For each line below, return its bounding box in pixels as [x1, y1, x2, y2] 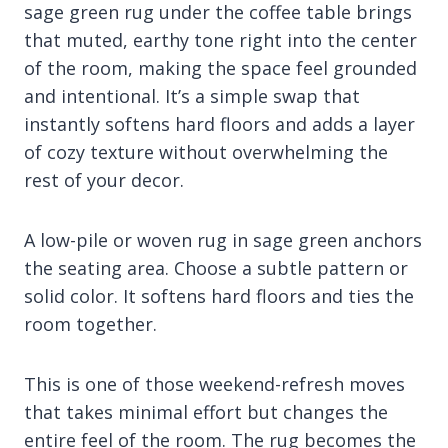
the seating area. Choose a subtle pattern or [24, 256, 408, 281]
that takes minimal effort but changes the [24, 400, 388, 425]
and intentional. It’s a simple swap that [24, 84, 360, 109]
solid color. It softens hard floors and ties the [24, 284, 414, 309]
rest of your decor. [24, 168, 184, 193]
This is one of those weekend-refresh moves [24, 372, 405, 397]
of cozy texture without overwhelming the [24, 140, 388, 165]
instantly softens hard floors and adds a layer [24, 112, 415, 137]
